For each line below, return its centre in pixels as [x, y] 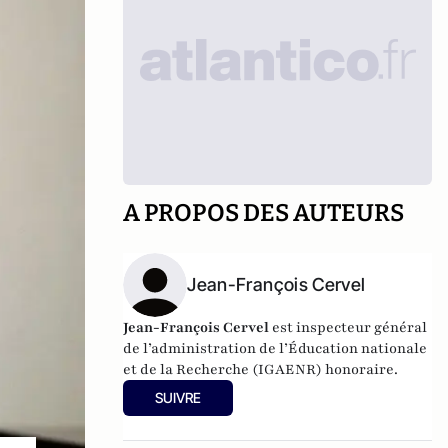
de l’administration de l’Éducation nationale [275, 348]
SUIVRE [178, 397]
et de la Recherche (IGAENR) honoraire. [261, 369]
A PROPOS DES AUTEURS [264, 213]
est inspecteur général [348, 327]
